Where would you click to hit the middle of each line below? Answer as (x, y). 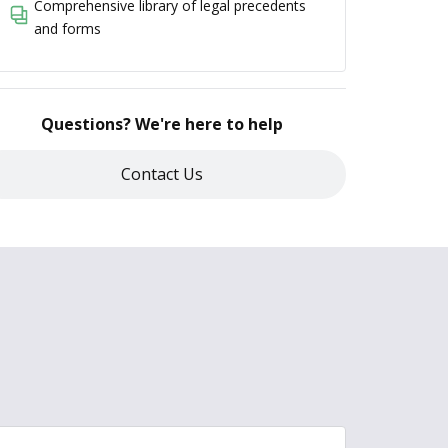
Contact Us (162, 173)
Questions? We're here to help (162, 123)
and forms (67, 28)
